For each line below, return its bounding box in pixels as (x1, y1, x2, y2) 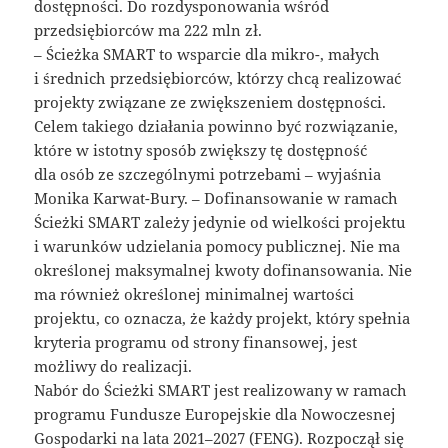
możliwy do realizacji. (34, 356, 193, 377)
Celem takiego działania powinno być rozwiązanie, (34, 116, 399, 137)
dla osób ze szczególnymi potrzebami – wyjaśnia (34, 164, 382, 185)
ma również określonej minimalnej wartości (34, 284, 355, 305)
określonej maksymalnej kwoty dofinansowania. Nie (34, 260, 413, 281)
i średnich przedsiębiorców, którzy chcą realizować (34, 68, 402, 89)
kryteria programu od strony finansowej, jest (34, 332, 358, 353)
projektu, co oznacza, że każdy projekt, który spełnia (34, 308, 411, 329)
